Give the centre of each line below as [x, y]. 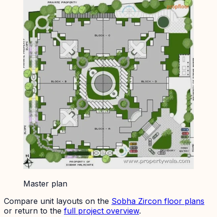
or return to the [33, 210]
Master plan [45, 183]
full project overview [101, 210]
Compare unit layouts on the [56, 201]
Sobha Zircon [137, 201]
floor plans [183, 201]
